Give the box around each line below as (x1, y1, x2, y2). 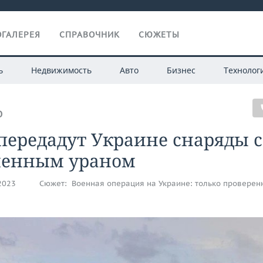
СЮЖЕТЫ (139, 29, 180, 40)
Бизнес (166, 65, 195, 76)
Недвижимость (31, 65, 92, 76)
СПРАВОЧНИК (59, 29, 120, 40)
